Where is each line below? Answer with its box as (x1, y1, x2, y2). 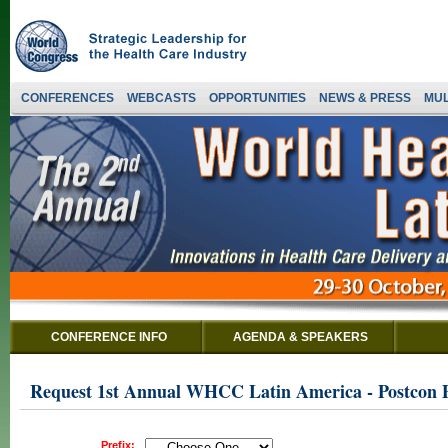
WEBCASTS (127, 91, 196, 105)
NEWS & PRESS (319, 91, 411, 105)
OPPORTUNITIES (209, 91, 306, 105)
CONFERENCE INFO (50, 330, 167, 344)
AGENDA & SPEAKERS (233, 330, 368, 344)
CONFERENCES (21, 91, 114, 105)
